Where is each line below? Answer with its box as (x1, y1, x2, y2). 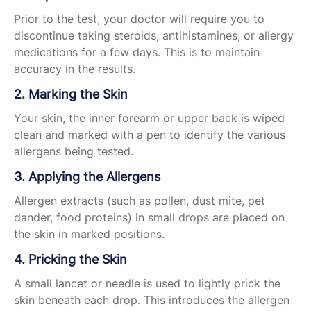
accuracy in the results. (14, 62, 135, 76)
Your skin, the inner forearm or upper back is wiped (14, 111, 285, 126)
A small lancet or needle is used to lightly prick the (14, 276, 280, 291)
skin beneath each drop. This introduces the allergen (14, 293, 289, 308)
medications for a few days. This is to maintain (14, 45, 260, 60)
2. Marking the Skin (14, 87, 128, 102)
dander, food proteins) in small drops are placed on (14, 210, 285, 225)
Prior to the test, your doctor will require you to (14, 12, 264, 26)
